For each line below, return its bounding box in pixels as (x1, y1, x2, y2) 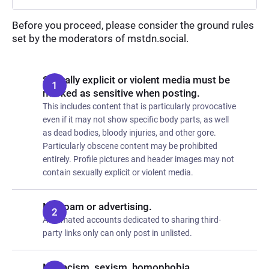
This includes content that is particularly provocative (43, 101, 236, 111)
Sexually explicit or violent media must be (43, 74, 230, 86)
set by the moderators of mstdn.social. (12, 32, 189, 44)
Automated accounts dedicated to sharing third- (43, 215, 221, 225)
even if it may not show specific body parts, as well (43, 115, 229, 124)
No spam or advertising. (43, 201, 152, 213)
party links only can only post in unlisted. (43, 228, 192, 238)
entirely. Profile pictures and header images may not (43, 154, 234, 164)
